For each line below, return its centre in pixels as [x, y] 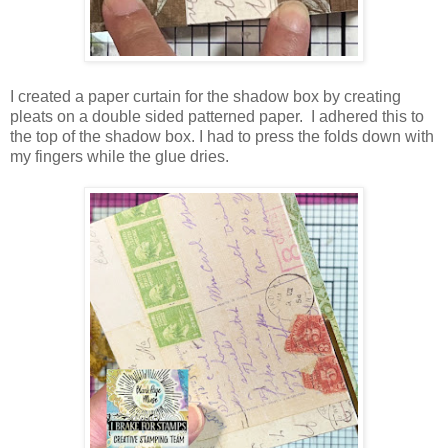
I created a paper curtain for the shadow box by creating [205, 96]
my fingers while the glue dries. [119, 156]
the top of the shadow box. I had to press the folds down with [222, 136]
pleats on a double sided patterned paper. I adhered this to [217, 116]
